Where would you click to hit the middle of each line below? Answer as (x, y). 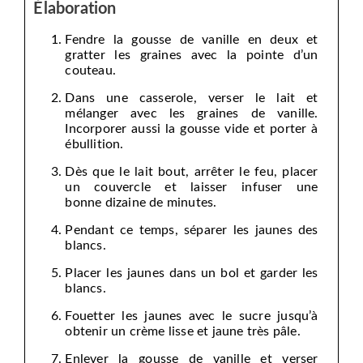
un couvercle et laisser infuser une (192, 188)
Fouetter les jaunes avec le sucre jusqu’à (192, 316)
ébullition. (94, 145)
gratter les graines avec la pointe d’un (192, 56)
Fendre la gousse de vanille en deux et (192, 40)
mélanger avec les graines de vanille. (192, 114)
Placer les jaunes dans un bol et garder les (192, 273)
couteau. (91, 71)
